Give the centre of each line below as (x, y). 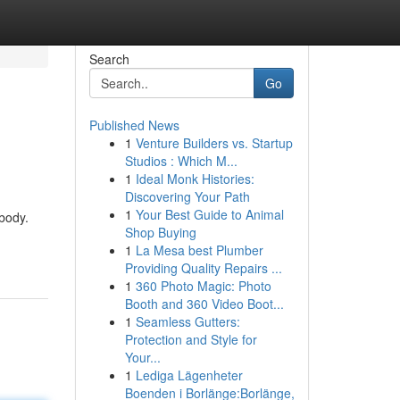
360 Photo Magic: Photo (203, 286)
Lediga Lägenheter (189, 375)
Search (109, 59)
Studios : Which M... (181, 161)
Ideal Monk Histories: (195, 179)
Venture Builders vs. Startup (214, 143)
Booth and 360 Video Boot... (204, 304)
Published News (134, 125)
